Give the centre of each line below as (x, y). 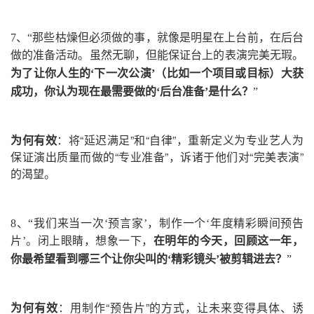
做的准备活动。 (50, 55)
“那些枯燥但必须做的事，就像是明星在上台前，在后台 (166, 37)
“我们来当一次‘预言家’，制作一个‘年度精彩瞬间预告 (166, 223)
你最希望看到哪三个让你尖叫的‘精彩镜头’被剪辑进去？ (149, 259)
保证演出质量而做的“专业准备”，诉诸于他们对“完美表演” (157, 156)
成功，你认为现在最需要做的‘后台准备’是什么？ (132, 91)
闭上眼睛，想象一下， (95, 240)
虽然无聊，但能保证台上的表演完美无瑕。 (197, 55)
